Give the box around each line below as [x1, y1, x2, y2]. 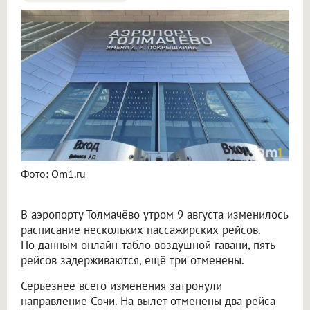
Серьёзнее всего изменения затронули [21, 277, 222, 293]
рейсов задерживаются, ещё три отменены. [21, 252, 244, 268]
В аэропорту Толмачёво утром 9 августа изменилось [21, 206, 288, 222]
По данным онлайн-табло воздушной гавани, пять [21, 237, 275, 253]
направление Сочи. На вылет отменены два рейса [21, 293, 275, 309]
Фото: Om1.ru [21, 166, 86, 181]
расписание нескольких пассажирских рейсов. [21, 221, 260, 237]
